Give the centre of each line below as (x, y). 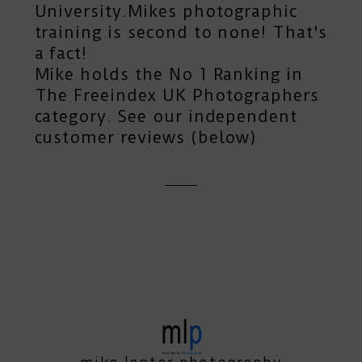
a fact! (61, 54)
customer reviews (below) (146, 138)
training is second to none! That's (181, 33)
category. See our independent (166, 117)
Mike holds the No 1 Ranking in (169, 75)
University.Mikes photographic (166, 12)
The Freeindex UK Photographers (177, 96)
